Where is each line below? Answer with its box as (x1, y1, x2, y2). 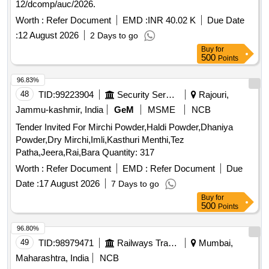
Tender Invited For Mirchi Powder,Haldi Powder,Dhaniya (16, 122, 233, 133)
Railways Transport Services (168, 238, 177, 249)
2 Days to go (90, 31, 138, 41)
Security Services (166, 89, 175, 100)
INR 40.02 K (148, 15, 196, 26)
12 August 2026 (18, 30, 79, 41)
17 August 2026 (39, 178, 100, 189)
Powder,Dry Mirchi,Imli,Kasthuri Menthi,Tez (16, 134, 184, 145)
